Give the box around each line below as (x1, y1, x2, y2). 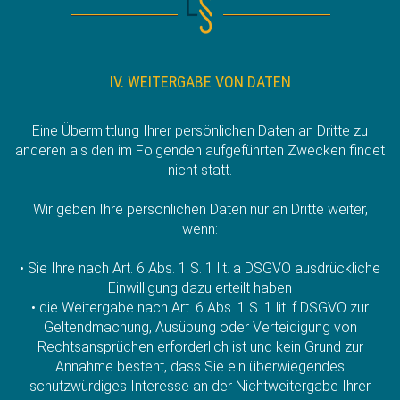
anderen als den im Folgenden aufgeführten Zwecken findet (15, 141, 385, 159)
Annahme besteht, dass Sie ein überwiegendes (55, 357, 345, 375)
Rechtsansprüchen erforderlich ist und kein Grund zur (37, 337, 363, 355)
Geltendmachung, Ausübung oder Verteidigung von (43, 318, 357, 336)
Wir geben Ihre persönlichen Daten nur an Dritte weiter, (32, 200, 368, 218)
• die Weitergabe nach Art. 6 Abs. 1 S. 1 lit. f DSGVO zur (31, 298, 369, 316)
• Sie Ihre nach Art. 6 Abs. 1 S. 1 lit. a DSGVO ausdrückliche (20, 259, 380, 277)
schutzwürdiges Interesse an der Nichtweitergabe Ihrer (29, 377, 371, 395)
